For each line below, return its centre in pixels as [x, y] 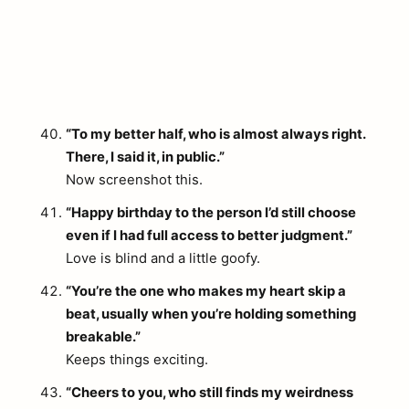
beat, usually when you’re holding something [211, 315]
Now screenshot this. [134, 179]
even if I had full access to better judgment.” [209, 236]
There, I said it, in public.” [145, 157]
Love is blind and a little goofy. [163, 259]
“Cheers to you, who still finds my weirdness [210, 393]
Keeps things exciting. [137, 360]
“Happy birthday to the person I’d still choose [211, 213]
